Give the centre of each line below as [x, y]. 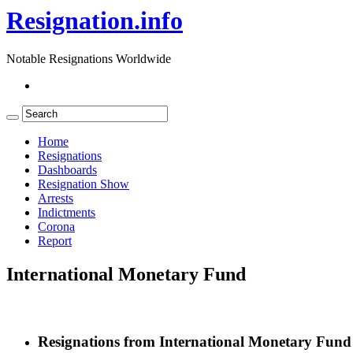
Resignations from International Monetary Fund [195, 342]
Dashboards [67, 170]
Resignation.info [95, 20]
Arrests [56, 199]
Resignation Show [84, 184]
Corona [56, 227]
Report [55, 241]
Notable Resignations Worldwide [89, 59]
